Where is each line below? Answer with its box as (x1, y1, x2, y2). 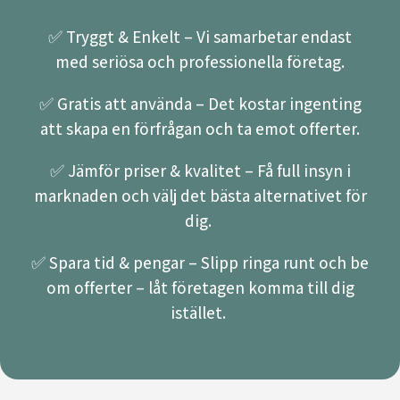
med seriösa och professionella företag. (55, 51, 345, 73)
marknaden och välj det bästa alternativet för (33, 185, 367, 207)
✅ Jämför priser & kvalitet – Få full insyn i (49, 160, 351, 182)
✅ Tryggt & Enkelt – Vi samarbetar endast (48, 26, 352, 48)
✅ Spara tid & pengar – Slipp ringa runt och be (31, 252, 369, 274)
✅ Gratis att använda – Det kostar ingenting (38, 93, 362, 115)
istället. (171, 302, 229, 324)
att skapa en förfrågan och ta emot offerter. (40, 118, 360, 140)
